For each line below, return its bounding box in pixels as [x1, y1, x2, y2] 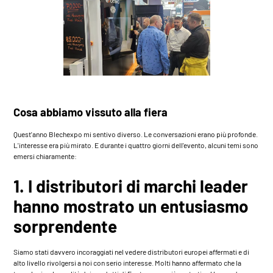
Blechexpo [49, 129, 83, 138]
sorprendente [13, 215, 118, 236]
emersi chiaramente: [13, 151, 77, 160]
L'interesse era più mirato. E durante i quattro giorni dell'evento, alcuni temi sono [13, 140, 259, 149]
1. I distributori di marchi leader [13, 175, 249, 196]
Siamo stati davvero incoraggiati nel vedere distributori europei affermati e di [13, 247, 250, 256]
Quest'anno [13, 129, 49, 138]
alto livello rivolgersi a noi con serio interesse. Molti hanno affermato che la [13, 258, 242, 267]
